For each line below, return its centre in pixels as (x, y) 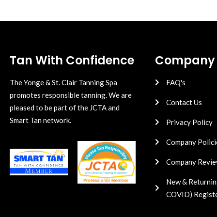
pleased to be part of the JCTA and (65, 107)
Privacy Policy (189, 122)
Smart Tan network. (41, 120)
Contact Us (184, 102)
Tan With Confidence (72, 60)
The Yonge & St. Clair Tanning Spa (64, 82)
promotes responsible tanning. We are (71, 95)
